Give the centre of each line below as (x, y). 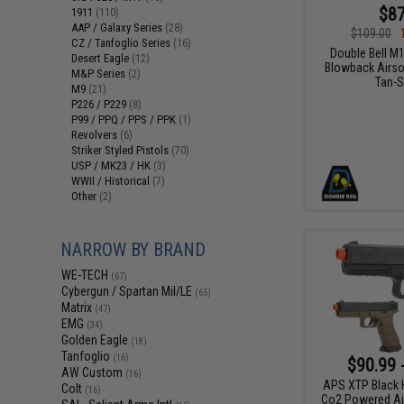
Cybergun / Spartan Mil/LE (129, 291)
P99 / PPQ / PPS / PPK (125, 119)
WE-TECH (87, 275)
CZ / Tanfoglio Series (123, 43)
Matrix (78, 308)
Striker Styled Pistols (122, 150)
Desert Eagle (102, 58)
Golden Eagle (96, 340)
